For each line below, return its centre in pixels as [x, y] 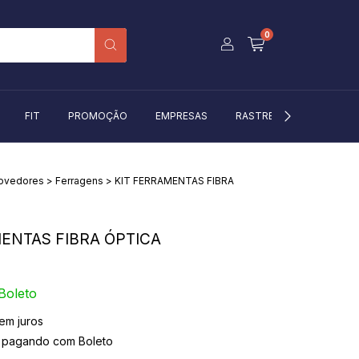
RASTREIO [260, 116]
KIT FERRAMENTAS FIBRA [174, 180]
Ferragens [79, 180]
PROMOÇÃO [97, 116]
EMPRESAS [181, 116]
